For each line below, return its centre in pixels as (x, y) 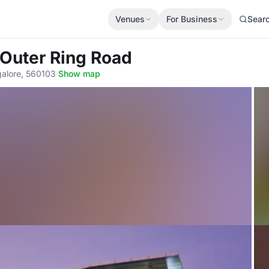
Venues (130, 19)
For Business (192, 19)
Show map (79, 74)
